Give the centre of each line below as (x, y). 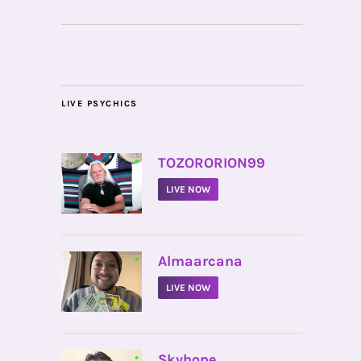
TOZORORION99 (212, 163)
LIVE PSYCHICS (100, 104)
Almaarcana (200, 261)
